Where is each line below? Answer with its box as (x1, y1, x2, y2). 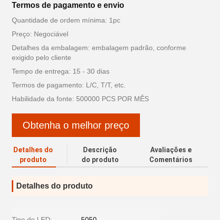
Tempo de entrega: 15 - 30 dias (12, 67, 110, 75)
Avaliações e (150, 146, 192, 154)
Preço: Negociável (12, 30, 68, 38)
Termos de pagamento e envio (12, 1, 124, 9)
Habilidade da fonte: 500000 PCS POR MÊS (12, 95, 149, 103)
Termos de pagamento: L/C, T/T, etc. (12, 81, 126, 89)
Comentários (149, 156, 192, 164)
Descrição (83, 146, 117, 154)
